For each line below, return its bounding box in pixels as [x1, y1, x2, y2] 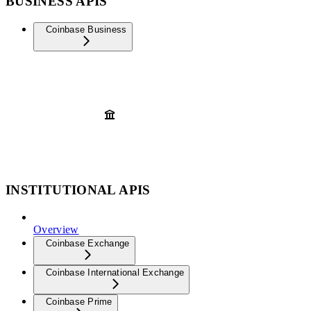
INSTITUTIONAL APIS [6, 182, 151, 197]
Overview [33, 223, 79, 235]
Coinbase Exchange [46, 237, 130, 249]
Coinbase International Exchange [46, 267, 185, 278]
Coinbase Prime [46, 296, 112, 307]
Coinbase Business [46, 24, 127, 35]
